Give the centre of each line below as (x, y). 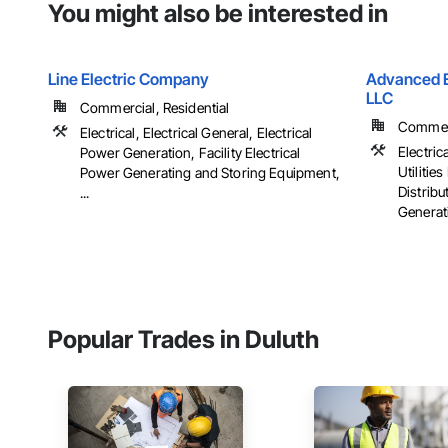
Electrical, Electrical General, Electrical (196, 133)
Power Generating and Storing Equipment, (210, 173)
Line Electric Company (128, 79)
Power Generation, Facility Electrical (190, 153)
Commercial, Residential (155, 108)
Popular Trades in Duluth (183, 340)
